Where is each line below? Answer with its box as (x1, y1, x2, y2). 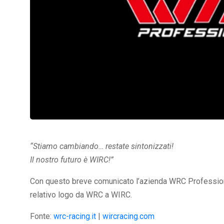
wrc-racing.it (53, 211, 96, 221)
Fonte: (30, 211, 53, 221)
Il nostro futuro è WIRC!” (30, 155, 113, 165)
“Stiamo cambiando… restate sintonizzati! (30, 141, 173, 151)
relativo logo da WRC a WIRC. (30, 190, 132, 200)
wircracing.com (102, 211, 154, 221)
